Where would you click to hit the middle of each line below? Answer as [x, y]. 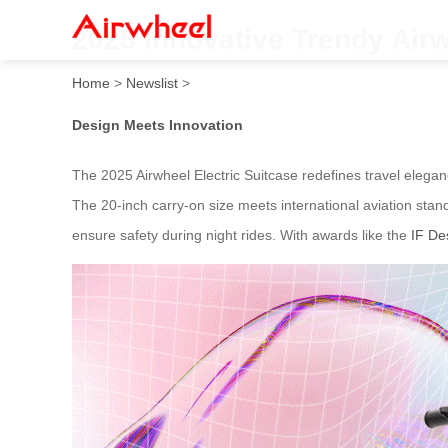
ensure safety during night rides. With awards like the [241, 235]
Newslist [152, 82]
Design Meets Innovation [157, 124]
